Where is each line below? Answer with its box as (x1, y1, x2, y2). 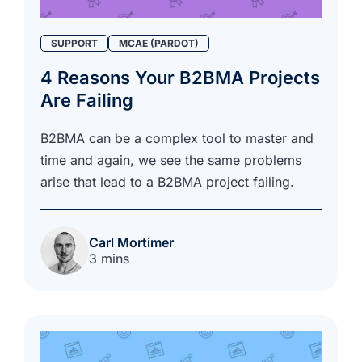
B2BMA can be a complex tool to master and (40, 129, 314, 146)
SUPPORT (51, 36, 98, 49)
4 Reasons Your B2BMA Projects (40, 66, 320, 88)
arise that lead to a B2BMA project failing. (40, 173, 294, 190)
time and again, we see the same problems (40, 151, 301, 168)
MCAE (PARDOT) (119, 36, 199, 49)
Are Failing (40, 89, 133, 111)
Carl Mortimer (89, 234, 174, 250)
